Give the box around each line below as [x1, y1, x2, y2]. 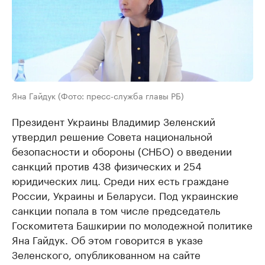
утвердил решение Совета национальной [12, 127, 212, 143]
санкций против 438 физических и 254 [12, 157, 202, 173]
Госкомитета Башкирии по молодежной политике [12, 216, 253, 232]
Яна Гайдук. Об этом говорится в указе [12, 231, 203, 247]
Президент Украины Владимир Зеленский [12, 112, 215, 128]
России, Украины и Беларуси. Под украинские [12, 186, 238, 202]
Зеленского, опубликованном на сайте [12, 245, 201, 261]
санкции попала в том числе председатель [12, 201, 220, 217]
